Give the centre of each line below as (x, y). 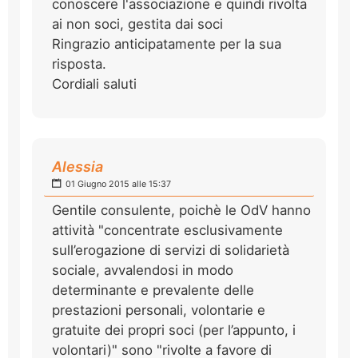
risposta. (79, 64)
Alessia (78, 166)
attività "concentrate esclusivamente (167, 230)
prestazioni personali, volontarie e (159, 310)
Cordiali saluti (94, 84)
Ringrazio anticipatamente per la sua (167, 44)
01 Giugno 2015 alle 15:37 (117, 184)
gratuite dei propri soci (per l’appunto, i (174, 330)
